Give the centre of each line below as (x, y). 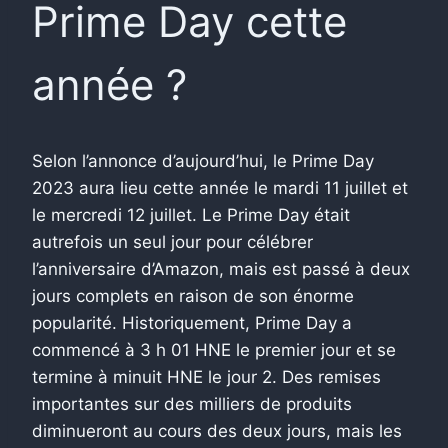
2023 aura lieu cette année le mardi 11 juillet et (220, 187)
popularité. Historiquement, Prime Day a (192, 322)
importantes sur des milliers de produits (192, 403)
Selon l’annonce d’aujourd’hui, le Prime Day (203, 160)
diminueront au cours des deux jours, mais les (217, 430)
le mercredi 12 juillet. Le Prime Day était (191, 214)
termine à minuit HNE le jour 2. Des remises (206, 376)
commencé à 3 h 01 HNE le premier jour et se (214, 349)
